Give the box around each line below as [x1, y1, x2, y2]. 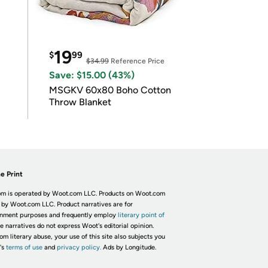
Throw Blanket [48, 96, 111, 108]
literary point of [117, 211, 165, 219]
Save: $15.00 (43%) [48, 69, 135, 81]
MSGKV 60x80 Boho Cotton [48, 84, 171, 96]
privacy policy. [56, 243, 101, 251]
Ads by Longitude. [102, 243, 156, 251]
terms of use [5, 243, 42, 251]
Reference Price [108, 57, 165, 65]
